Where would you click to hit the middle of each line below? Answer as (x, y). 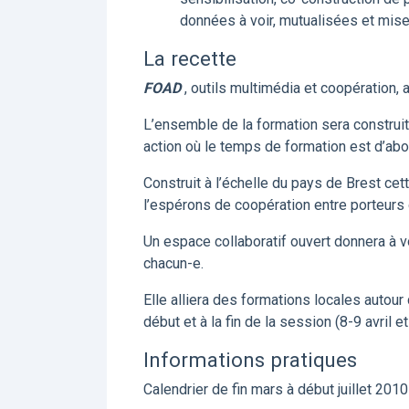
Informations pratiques (250, 360)
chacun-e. (173, 263)
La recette (190, 58)
